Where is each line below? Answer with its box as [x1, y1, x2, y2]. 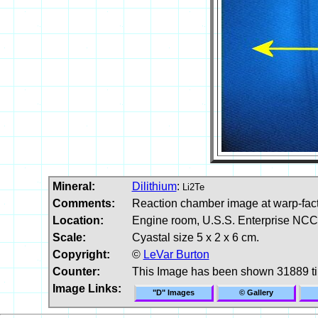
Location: [52, 214, 104, 226]
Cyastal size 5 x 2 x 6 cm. [131, 231, 259, 243]
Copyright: [52, 248, 110, 261]
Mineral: [52, 180, 95, 192]
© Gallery [238, 287, 273, 297]
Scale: [52, 231, 86, 243]
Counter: [52, 265, 100, 278]
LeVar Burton [143, 248, 209, 261]
